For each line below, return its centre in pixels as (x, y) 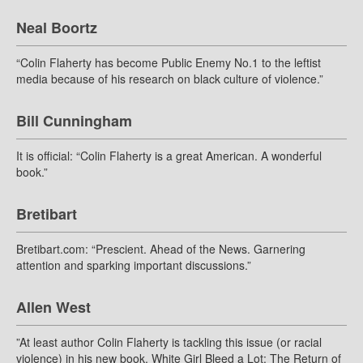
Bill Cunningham (74, 121)
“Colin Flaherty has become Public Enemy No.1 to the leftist (169, 63)
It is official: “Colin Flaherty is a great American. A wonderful (169, 156)
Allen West (53, 307)
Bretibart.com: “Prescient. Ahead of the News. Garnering (161, 249)
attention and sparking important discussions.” (134, 265)
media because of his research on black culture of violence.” (170, 79)
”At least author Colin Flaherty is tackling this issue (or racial (169, 342)
